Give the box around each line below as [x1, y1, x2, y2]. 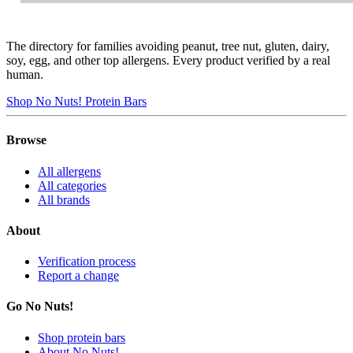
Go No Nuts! [6, 299, 73, 314]
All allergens [38, 164, 101, 178]
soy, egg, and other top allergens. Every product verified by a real [6, 54, 330, 68]
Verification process [38, 255, 136, 269]
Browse [6, 133, 46, 147]
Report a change [38, 269, 119, 283]
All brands [38, 192, 90, 206]
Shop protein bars [38, 330, 125, 344]
